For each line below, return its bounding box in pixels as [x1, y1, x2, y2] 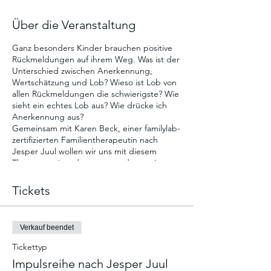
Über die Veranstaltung [12, 18, 135, 32]
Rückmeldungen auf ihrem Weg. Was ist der [12, 54, 180, 65]
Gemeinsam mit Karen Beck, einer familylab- [12, 123, 180, 134]
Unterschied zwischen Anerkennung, [12, 65, 152, 76]
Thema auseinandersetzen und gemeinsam [12, 157, 176, 168]
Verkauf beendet [20, 223, 74, 232]
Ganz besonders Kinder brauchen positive [12, 42, 172, 53]
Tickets [12, 183, 50, 198]
